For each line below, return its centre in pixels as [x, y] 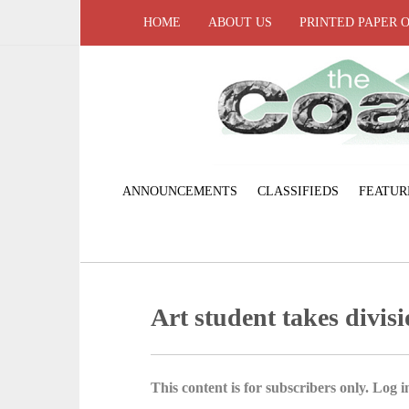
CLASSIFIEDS [298, 191]
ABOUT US [240, 22]
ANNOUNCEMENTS [179, 191]
